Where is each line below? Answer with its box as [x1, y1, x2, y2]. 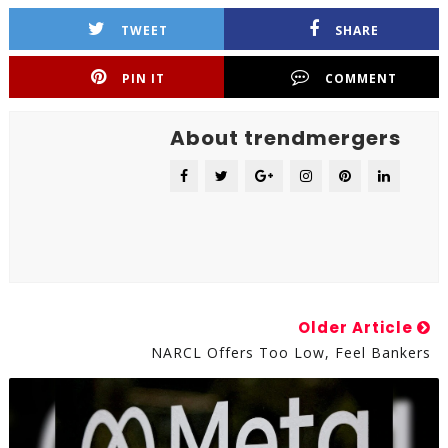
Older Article [298, 317, 418, 338]
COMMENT [324, 70, 397, 87]
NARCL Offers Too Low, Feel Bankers [151, 343, 432, 362]
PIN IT [122, 70, 166, 87]
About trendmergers [169, 124, 401, 152]
